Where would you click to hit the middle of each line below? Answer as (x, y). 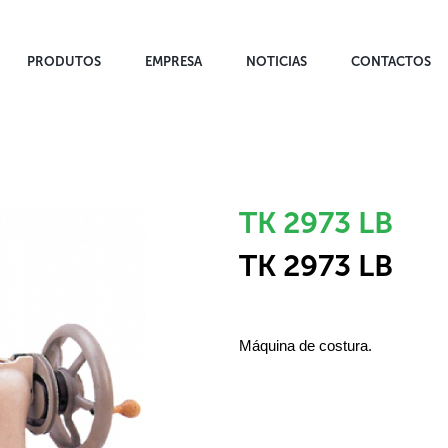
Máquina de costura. (305, 345)
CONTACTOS (391, 61)
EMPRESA (173, 61)
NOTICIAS (276, 61)
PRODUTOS (64, 61)
